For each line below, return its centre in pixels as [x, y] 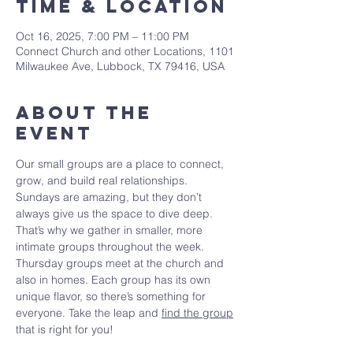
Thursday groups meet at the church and [121, 263]
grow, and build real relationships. [103, 180]
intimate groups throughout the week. [111, 247]
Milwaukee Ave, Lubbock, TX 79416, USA [120, 66]
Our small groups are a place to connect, [121, 164]
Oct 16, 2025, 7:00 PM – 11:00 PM [102, 36]
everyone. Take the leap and [89, 313]
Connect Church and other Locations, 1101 [125, 51]
